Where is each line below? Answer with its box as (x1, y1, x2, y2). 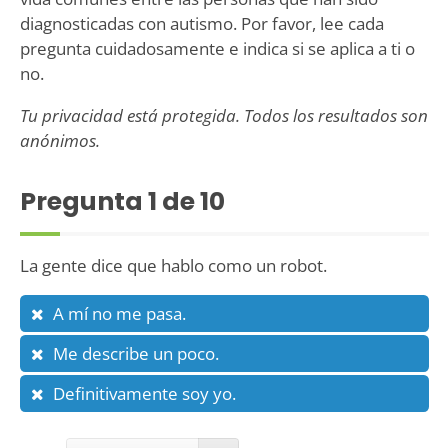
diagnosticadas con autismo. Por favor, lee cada (19, 12, 384, 36)
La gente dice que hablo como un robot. (19, 254, 327, 278)
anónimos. (19, 129, 100, 153)
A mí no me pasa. (52, 302, 186, 326)
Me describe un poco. (52, 342, 219, 366)
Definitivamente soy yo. (52, 382, 236, 406)
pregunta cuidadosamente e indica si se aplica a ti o (19, 37, 415, 61)
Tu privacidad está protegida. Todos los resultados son (19, 104, 428, 128)
